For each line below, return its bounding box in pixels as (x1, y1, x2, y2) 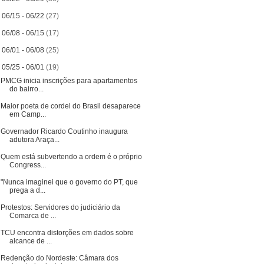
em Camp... (9, 110, 46, 118)
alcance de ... (9, 236, 52, 245)
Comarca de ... (9, 211, 56, 220)
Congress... (9, 160, 46, 169)
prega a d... (9, 186, 45, 194)
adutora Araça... (9, 135, 60, 144)
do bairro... (9, 84, 44, 93)
